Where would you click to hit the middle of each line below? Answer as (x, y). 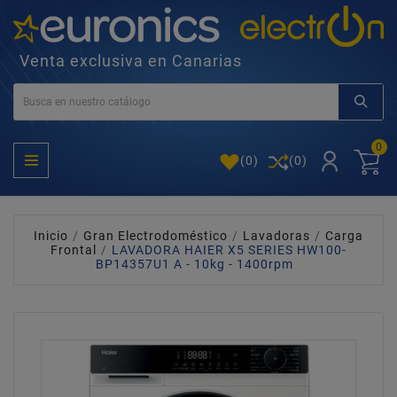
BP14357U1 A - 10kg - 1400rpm (194, 265)
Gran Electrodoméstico (156, 236)
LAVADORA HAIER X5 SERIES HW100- (229, 250)
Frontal (74, 250)
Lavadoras (276, 236)
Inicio (51, 236)
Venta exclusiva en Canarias (131, 61)
